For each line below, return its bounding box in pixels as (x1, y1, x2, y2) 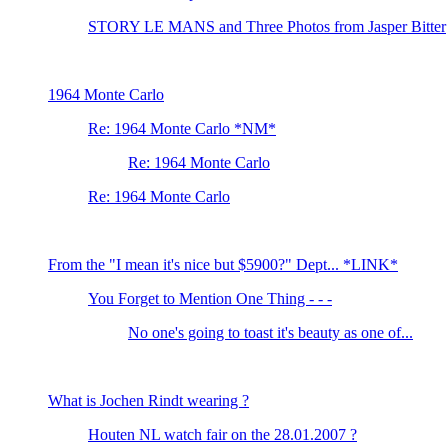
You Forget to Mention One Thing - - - (88, 290, 332, 308)
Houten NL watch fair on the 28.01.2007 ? (88, 426, 357, 444)
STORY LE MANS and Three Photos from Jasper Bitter (88, 18, 446, 36)
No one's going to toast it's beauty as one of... (128, 324, 413, 342)
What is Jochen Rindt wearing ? (48, 392, 249, 410)
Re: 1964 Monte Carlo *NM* (88, 120, 276, 138)
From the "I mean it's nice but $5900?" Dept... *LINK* (48, 256, 398, 274)
